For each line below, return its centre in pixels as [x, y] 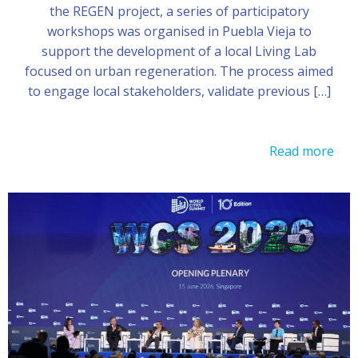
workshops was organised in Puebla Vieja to [179, 31]
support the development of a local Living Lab [179, 51]
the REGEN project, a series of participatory [179, 11]
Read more [302, 151]
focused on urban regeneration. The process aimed [179, 71]
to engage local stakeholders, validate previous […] [179, 91]
